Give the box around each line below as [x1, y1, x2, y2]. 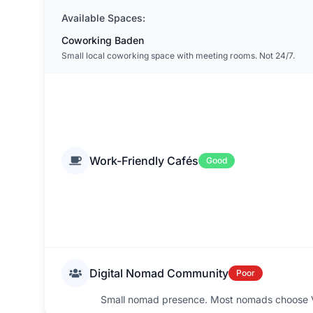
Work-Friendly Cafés [89, 153, 198, 168]
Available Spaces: [61, 12, 145, 24]
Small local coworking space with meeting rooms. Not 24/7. [61, 50, 295, 61]
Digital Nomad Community [89, 266, 228, 280]
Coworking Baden [61, 34, 144, 46]
